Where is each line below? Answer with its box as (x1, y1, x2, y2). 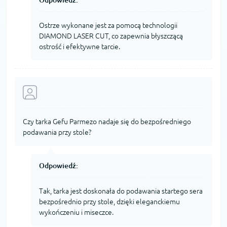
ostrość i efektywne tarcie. (39, 42, 120, 51)
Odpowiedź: (39, 161, 78, 170)
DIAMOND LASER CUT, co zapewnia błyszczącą (39, 31, 183, 40)
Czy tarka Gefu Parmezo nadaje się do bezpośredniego (23, 117, 191, 126)
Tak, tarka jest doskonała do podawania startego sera (39, 186, 203, 195)
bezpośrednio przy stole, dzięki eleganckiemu (39, 197, 180, 206)
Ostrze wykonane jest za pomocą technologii (39, 21, 177, 29)
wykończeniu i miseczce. (39, 208, 113, 216)
